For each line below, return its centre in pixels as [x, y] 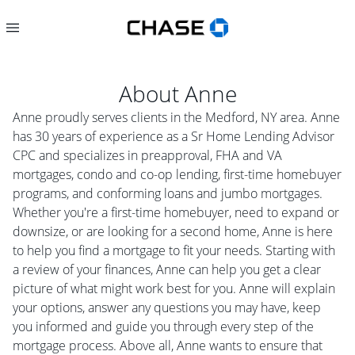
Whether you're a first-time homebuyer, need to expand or [176, 212]
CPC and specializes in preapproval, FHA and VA [147, 155]
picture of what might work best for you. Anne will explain [174, 288]
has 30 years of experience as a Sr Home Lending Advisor [174, 136]
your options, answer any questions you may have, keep [167, 307]
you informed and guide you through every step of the [163, 326]
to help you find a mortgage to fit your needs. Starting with [174, 250]
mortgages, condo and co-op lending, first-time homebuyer [177, 174]
